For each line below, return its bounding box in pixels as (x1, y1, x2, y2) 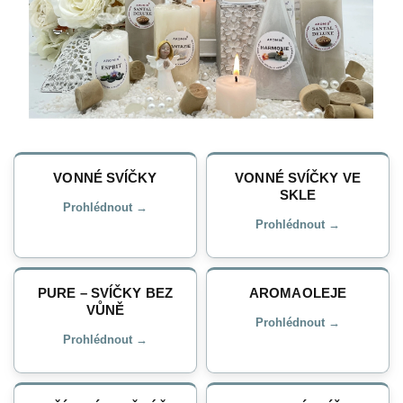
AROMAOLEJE (249, 284, 346, 300)
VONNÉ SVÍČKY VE (235, 169, 361, 185)
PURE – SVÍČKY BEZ (38, 284, 173, 300)
